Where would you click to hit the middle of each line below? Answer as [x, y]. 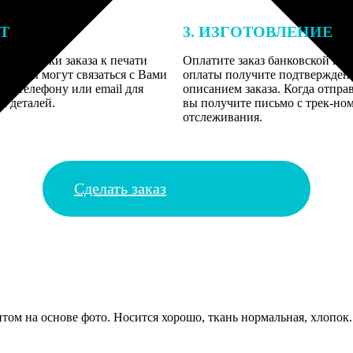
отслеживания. [223, 117]
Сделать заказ [120, 189]
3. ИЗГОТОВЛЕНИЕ [258, 32]
